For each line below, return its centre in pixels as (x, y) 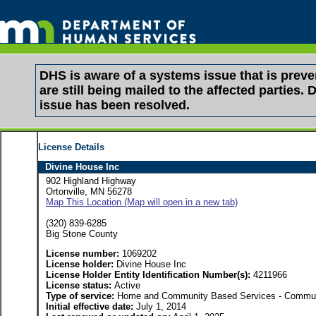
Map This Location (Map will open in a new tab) (142, 202)
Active (127, 286)
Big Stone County (82, 234)
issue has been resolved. (115, 105)
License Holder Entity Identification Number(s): (148, 275)
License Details (71, 147)
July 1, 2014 (160, 307)
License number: (83, 254)
